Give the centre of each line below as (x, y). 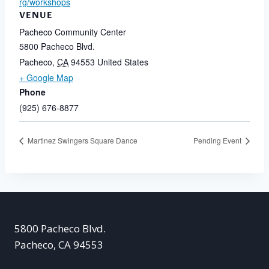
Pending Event (218, 140)
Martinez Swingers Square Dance (82, 140)
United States (123, 62)
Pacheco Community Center (73, 32)
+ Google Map (46, 77)
